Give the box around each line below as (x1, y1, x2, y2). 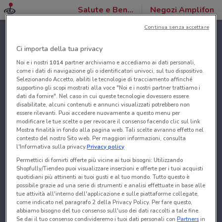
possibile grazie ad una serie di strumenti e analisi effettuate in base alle (16, 181, 206, 190)
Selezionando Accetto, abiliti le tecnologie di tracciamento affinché (16, 75, 193, 84)
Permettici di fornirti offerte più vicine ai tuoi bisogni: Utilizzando (16, 156, 183, 165)
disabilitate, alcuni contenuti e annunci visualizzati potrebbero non (16, 101, 190, 109)
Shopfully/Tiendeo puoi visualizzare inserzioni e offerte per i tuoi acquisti (16, 165, 204, 173)
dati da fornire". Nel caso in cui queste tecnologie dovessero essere (16, 92, 189, 101)
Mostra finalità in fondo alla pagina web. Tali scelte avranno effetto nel (16, 126, 204, 134)
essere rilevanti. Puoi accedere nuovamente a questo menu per (16, 109, 180, 117)
